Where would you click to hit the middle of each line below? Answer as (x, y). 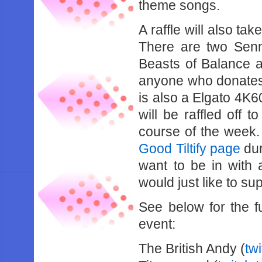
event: (157, 224)
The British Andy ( (192, 249)
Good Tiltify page (189, 149)
